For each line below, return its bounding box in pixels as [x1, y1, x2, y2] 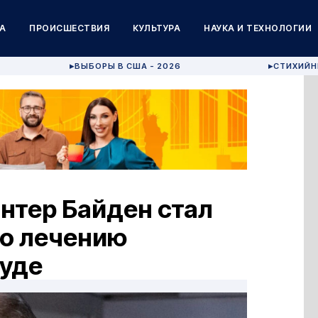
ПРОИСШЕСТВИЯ [29, 23, 110, 33]
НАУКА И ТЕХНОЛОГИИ [204, 23, 312, 33]
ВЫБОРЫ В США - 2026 [75, 61, 182, 71]
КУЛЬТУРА [133, 23, 181, 33]
